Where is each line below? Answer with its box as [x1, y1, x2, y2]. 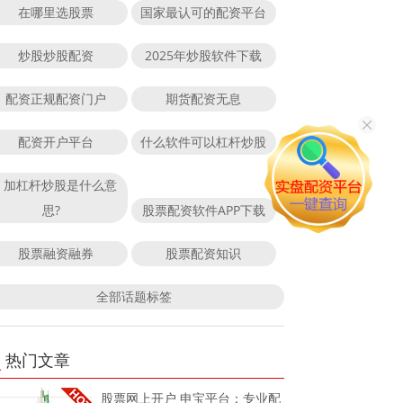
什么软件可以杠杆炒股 [140, 132, 267, 150]
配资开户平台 [17, 132, 94, 150]
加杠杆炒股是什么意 [3, 175, 117, 193]
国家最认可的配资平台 [140, 3, 267, 21]
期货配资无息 [166, 89, 242, 107]
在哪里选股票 [17, 3, 94, 21]
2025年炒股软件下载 [145, 46, 263, 64]
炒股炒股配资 [17, 46, 94, 64]
